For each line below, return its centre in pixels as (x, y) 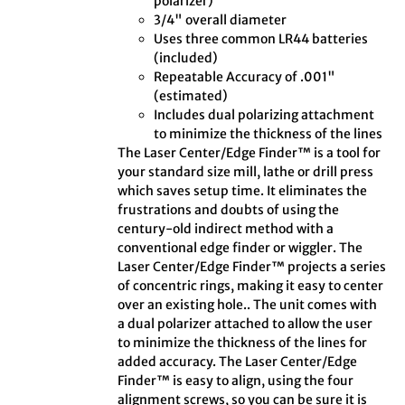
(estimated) (191, 96)
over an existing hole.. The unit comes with (248, 305)
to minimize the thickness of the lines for (243, 343)
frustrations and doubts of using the (229, 210)
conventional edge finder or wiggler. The (240, 248)
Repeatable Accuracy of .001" (245, 77)
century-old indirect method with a (226, 229)
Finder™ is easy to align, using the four (236, 381)
